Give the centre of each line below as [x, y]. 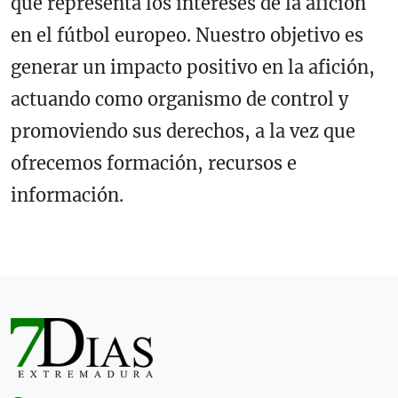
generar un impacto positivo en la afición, [193, 67]
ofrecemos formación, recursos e [154, 163]
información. [67, 195]
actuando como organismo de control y [179, 99]
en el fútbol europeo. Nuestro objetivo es [187, 35]
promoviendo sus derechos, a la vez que [183, 131]
